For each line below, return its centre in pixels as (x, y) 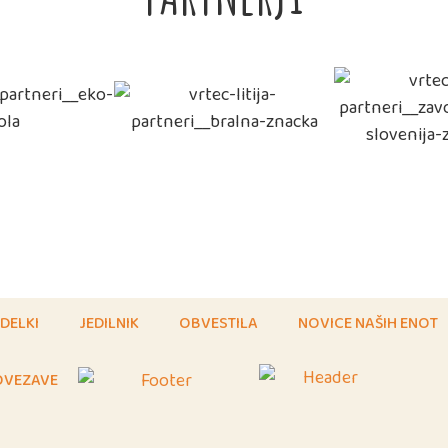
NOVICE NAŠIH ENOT (368, 322)
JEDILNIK (109, 322)
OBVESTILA (219, 322)
